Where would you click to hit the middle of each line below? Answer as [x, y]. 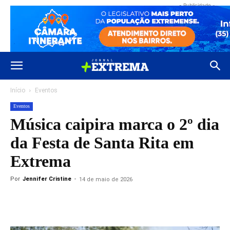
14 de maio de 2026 [106, 179]
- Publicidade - [197, 5]
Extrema [41, 161]
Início [18, 90]
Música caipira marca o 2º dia [115, 124]
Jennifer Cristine [47, 179]
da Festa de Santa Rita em [102, 143]
